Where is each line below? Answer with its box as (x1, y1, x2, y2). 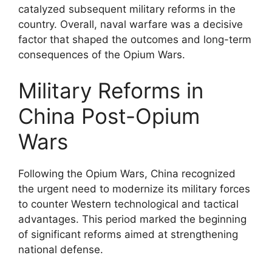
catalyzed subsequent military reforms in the (18, 2, 236, 15)
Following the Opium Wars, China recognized (18, 168, 236, 180)
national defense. (18, 243, 103, 256)
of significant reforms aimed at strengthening (18, 228, 238, 240)
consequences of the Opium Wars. (18, 48, 185, 61)
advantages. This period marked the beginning (18, 213, 246, 225)
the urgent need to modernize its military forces (18, 183, 250, 195)
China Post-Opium (18, 103, 200, 129)
